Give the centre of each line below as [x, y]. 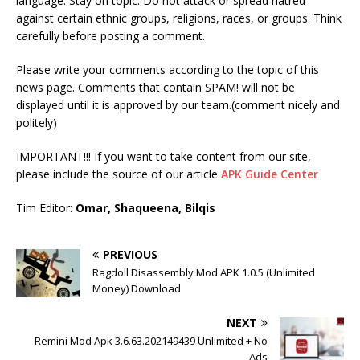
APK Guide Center [270, 174]
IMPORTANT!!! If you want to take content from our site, [164, 157]
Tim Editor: [46, 208]
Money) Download [137, 289]
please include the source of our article [119, 174]
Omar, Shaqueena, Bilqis [145, 208]
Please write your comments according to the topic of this [168, 70]
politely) [37, 123]
